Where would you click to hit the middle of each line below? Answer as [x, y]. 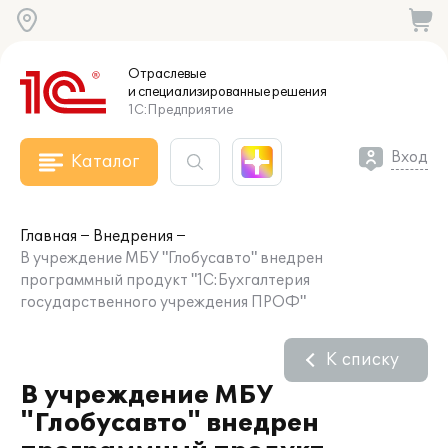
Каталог [105, 162]
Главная [48, 236]
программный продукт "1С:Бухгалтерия [165, 280]
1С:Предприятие [180, 110]
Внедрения [133, 236]
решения [298, 92]
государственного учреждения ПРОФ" [163, 302]
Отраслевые [167, 74]
